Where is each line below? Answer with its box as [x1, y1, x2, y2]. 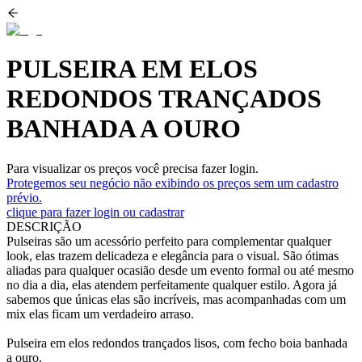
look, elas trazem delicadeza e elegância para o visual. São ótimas [6, 248, 339, 263]
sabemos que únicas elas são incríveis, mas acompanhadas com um [6, 292, 346, 306]
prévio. [6, 190, 42, 204]
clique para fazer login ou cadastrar [6, 204, 184, 219]
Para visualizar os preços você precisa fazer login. [6, 161, 259, 175]
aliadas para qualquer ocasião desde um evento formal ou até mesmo [6, 263, 354, 277]
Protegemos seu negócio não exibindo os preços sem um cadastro [6, 175, 339, 190]
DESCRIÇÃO [6, 219, 82, 234]
